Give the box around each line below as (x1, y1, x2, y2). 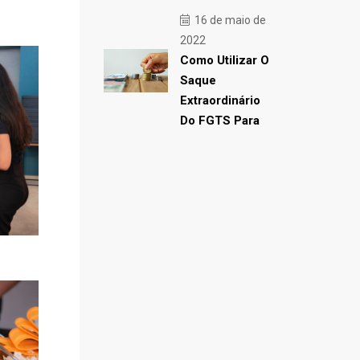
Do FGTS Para (179, 113, 260, 128)
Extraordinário (179, 93, 260, 108)
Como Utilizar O (179, 53, 269, 67)
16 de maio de (191, 14, 266, 27)
